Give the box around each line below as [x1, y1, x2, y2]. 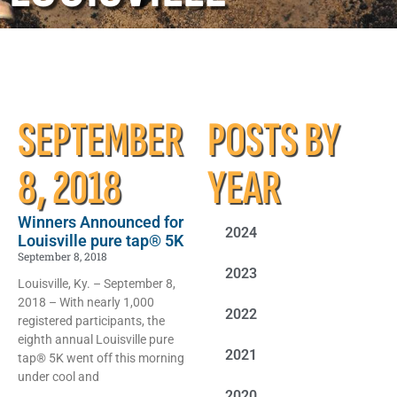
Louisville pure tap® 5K [18, 231, 183, 251]
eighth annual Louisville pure [18, 332, 174, 347]
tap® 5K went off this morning [18, 351, 184, 366]
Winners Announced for [18, 213, 183, 232]
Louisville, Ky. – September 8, [18, 276, 175, 292]
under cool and [18, 370, 99, 385]
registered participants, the [18, 314, 165, 329]
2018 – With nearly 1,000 [18, 295, 154, 310]
